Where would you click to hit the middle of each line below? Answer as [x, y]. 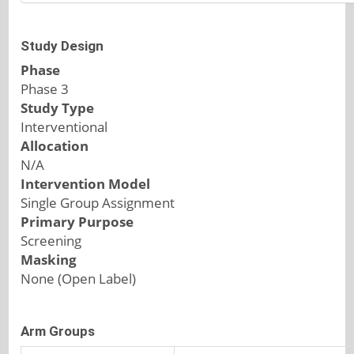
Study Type [58, 108]
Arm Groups [58, 331]
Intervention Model [86, 184]
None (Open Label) [79, 279]
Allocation [55, 146]
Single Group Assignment [98, 203]
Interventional [64, 127]
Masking [49, 260]
